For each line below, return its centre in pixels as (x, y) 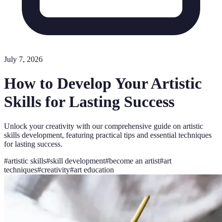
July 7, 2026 (23, 59)
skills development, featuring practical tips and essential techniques (108, 135)
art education (94, 169)
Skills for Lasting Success (89, 102)
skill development (78, 161)
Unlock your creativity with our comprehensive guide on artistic (104, 126)
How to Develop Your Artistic (103, 83)
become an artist (134, 161)
